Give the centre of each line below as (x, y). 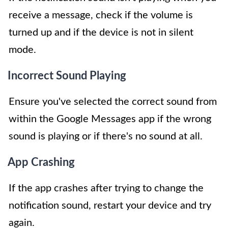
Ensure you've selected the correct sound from (113, 102)
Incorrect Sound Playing (67, 76)
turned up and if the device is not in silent (101, 32)
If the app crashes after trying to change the (106, 188)
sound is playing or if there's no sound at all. (106, 136)
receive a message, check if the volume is (101, 15)
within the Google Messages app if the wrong (110, 119)
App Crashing (41, 162)
